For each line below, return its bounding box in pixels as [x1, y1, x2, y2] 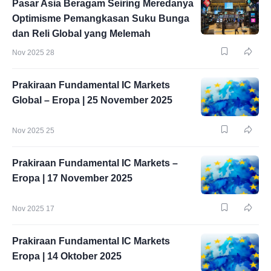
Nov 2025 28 [12, 48, 54, 57]
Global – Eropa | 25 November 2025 [12, 95, 172, 105]
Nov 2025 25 [12, 126, 54, 135]
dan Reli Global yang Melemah [12, 28, 151, 39]
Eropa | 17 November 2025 [12, 173, 132, 183]
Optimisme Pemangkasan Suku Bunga [12, 13, 189, 24]
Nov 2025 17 [12, 204, 54, 213]
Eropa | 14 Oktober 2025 [12, 251, 122, 261]
